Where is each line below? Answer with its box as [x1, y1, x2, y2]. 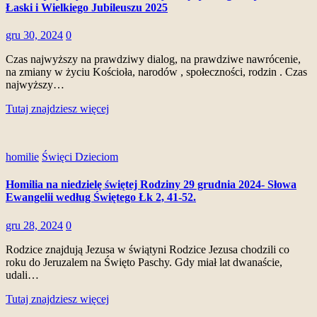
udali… [6, 268, 39, 281]
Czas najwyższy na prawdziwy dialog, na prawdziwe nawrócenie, [6, 52, 301, 65]
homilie [6, 150, 39, 163]
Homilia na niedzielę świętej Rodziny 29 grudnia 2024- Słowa [6, 178, 296, 191]
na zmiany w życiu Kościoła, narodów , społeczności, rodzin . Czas [6, 65, 307, 78]
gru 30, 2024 [6, 28, 63, 41]
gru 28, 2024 [6, 219, 63, 231]
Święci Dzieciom [42, 150, 118, 163]
